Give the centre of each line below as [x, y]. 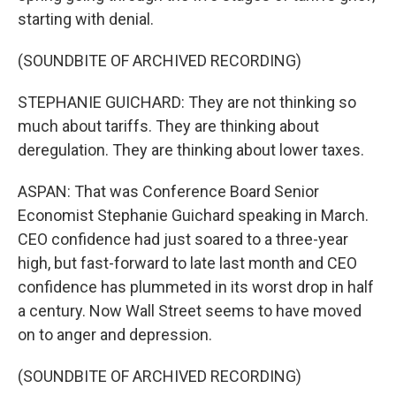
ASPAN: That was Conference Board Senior [168, 191]
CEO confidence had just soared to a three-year [183, 239]
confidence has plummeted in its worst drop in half [196, 287]
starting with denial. [86, 19]
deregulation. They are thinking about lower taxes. [191, 150]
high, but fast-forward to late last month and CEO [187, 263]
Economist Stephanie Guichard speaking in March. [193, 215]
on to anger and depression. [115, 335]
